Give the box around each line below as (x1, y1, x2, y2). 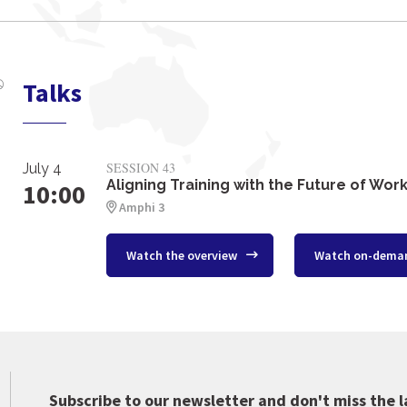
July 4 (23, 159, 62, 177)
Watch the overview (126, 246, 240, 263)
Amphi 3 (119, 198, 164, 215)
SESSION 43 (106, 158, 175, 176)
